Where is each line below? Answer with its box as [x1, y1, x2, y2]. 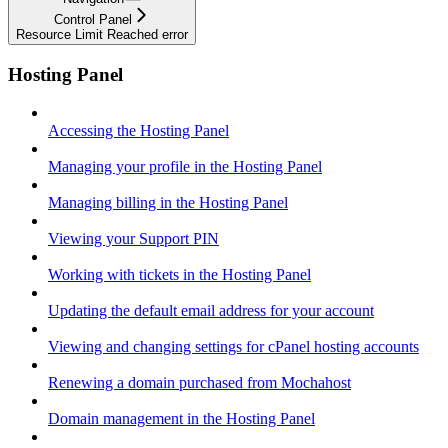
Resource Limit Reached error [16, 26, 188, 42]
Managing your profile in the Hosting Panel [48, 158, 322, 176]
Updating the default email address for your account [48, 302, 374, 320]
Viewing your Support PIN [48, 230, 219, 248]
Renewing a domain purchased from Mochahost [48, 374, 351, 392]
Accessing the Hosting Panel [48, 122, 229, 140]
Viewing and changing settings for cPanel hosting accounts [48, 338, 419, 356]
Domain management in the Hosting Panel [48, 410, 315, 428]
